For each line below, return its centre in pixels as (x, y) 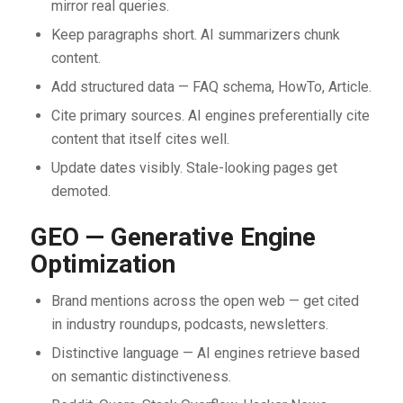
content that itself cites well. (140, 139)
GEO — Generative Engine (173, 237)
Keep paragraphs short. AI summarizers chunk (195, 34)
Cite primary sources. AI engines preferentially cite (210, 115)
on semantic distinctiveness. (141, 376)
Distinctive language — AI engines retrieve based (205, 353)
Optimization (103, 264)
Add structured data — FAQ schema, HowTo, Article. (211, 86)
